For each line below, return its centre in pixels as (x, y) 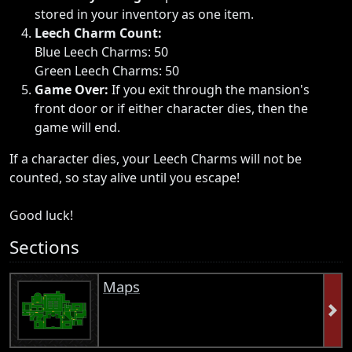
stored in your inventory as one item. (144, 14)
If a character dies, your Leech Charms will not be (156, 158)
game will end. (77, 127)
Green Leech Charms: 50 (107, 70)
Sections (44, 247)
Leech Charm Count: (98, 33)
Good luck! (41, 215)
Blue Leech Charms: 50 (101, 51)
